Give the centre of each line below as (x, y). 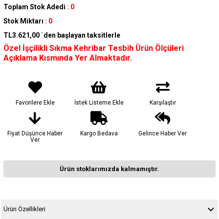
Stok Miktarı (23, 21)
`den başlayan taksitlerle (80, 35)
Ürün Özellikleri (24, 209)
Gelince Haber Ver (163, 134)
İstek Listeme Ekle (99, 103)
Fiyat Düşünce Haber (35, 134)
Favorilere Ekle (35, 103)
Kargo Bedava (99, 134)
